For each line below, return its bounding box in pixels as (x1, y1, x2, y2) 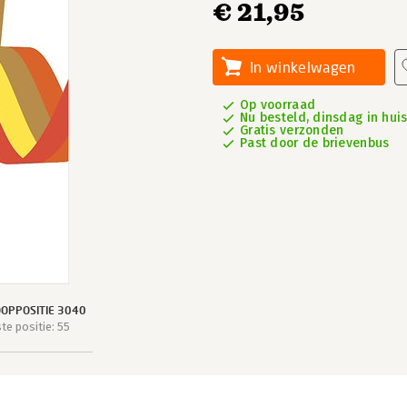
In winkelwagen (250, 58, 356, 75)
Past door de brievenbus (240, 135, 390, 151)
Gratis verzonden (240, 123, 344, 138)
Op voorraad (240, 97, 316, 113)
